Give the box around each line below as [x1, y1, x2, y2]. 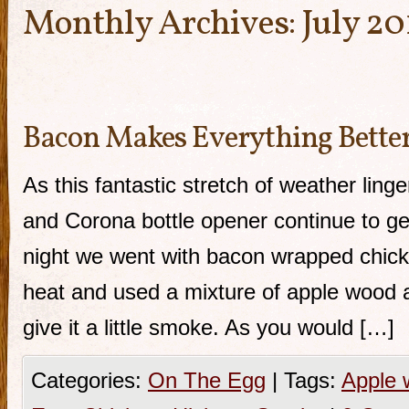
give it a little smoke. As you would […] [23, 315, 394, 340]
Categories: [31, 368, 148, 393]
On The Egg [148, 368, 266, 393]
